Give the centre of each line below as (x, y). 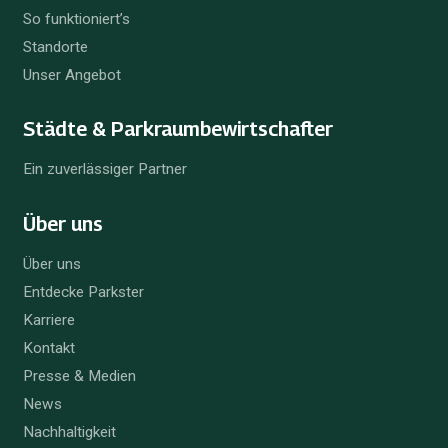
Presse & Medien (79, 375)
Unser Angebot (71, 74)
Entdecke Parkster (83, 292)
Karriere (48, 320)
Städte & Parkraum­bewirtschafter (177, 129)
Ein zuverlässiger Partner (104, 169)
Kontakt (48, 347)
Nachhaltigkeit (69, 431)
